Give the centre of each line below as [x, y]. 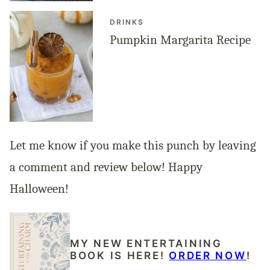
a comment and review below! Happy [106, 167]
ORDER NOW [208, 256]
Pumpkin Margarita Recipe [180, 39]
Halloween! [39, 188]
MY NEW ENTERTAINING [146, 244]
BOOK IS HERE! [120, 256]
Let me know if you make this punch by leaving [133, 145]
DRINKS [127, 22]
